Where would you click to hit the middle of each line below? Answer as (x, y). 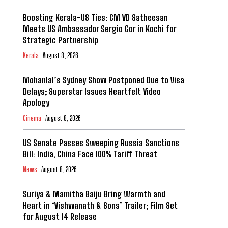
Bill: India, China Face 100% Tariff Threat (90, 154)
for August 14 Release (60, 217)
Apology (36, 103)
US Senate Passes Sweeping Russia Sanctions (101, 143)
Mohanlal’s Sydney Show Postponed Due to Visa (103, 80)
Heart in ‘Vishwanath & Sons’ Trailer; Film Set (100, 206)
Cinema (32, 118)
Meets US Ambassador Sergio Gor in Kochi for (99, 29)
